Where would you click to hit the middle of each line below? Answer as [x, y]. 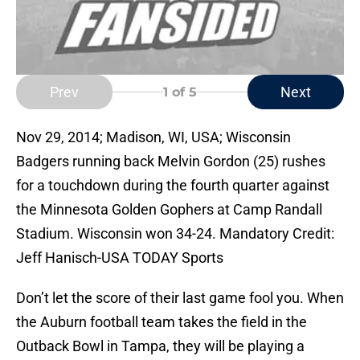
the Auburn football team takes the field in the [162, 322]
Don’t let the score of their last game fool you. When [180, 298]
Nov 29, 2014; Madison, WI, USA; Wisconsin [153, 137]
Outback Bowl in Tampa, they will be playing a [160, 346]
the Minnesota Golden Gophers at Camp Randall [169, 210]
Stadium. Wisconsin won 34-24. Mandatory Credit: [175, 234]
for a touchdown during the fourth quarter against [173, 186]
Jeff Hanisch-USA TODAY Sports [120, 258]
